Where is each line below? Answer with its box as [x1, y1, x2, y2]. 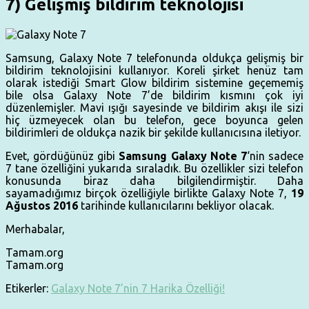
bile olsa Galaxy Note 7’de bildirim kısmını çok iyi [6, 89, 303, 102]
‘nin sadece [246, 150, 304, 163]
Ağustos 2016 [6, 199, 78, 212]
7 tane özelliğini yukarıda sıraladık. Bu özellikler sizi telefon [6, 162, 303, 175]
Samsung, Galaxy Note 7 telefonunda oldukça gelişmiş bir [6, 52, 303, 65]
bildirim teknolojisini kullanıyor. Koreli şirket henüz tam [6, 64, 303, 77]
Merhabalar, [6, 223, 65, 236]
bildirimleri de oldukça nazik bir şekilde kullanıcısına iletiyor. [6, 126, 301, 139]
